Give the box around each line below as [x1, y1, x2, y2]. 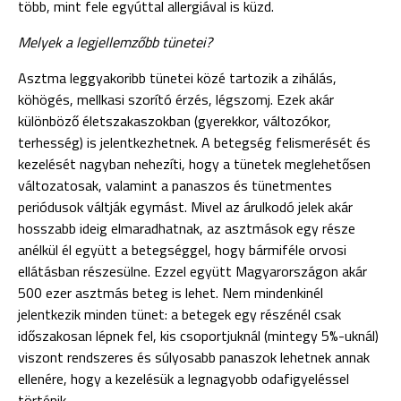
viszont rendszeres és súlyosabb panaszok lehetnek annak [18, 346, 370, 368]
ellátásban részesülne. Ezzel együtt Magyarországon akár [18, 260, 367, 282]
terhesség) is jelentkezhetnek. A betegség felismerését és [18, 132, 371, 153]
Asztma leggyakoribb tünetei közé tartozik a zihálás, [18, 67, 337, 89]
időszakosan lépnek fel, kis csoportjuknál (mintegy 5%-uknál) [18, 325, 379, 346]
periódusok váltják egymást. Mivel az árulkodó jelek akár [18, 196, 353, 218]
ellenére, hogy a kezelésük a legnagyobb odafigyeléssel [18, 368, 349, 389]
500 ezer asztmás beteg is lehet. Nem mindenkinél [18, 282, 323, 303]
